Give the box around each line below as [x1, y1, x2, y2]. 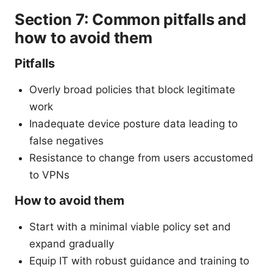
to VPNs [29, 168, 69, 181]
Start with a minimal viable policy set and [29, 220, 231, 233]
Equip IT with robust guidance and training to [29, 254, 249, 267]
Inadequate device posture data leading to [29, 117, 238, 130]
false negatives [29, 134, 104, 147]
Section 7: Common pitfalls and [15, 9, 246, 29]
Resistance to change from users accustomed [29, 151, 253, 164]
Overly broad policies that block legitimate [29, 83, 235, 96]
